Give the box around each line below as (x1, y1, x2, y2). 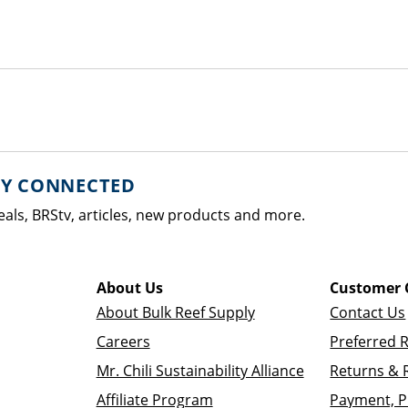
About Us (96, 278, 163, 298)
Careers (96, 331, 150, 352)
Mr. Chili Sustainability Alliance (96, 361, 304, 381)
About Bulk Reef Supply (96, 302, 255, 322)
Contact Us (330, 302, 406, 322)
